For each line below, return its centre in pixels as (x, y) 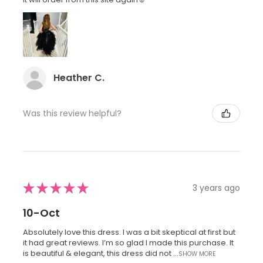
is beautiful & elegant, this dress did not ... (101, 254)
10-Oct (41, 213)
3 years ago (216, 188)
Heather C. (79, 78)
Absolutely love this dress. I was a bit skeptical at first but (129, 232)
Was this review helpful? (72, 113)
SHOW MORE (197, 254)
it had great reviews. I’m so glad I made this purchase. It (128, 243)
